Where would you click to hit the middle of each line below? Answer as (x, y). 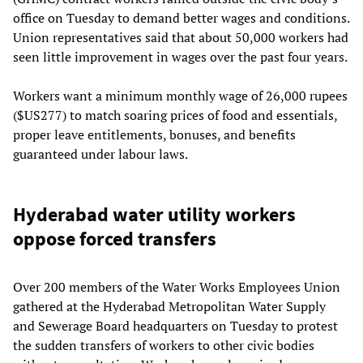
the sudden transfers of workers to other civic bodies (164, 345)
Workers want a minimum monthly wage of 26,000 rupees (180, 95)
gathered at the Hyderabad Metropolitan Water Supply (169, 306)
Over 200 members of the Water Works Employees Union (177, 286)
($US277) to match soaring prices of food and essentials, (175, 115)
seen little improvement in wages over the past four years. (180, 56)
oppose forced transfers (115, 238)
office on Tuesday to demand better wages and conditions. (181, 17)
